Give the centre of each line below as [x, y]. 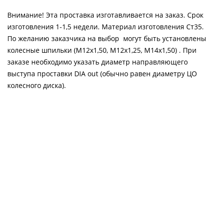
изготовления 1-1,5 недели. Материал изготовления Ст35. [106, 27]
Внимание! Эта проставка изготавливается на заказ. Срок [105, 15]
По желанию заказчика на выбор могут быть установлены [107, 38]
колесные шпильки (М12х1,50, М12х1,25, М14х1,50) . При [102, 50]
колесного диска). [37, 85]
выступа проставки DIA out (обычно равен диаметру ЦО [102, 74]
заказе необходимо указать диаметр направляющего [98, 62]
